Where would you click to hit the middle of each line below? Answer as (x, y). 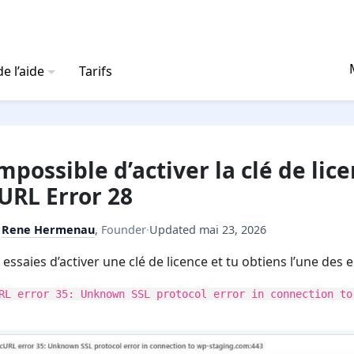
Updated (175, 230)
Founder (124, 230)
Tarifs (95, 71)
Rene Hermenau (49, 230)
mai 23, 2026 (233, 230)
